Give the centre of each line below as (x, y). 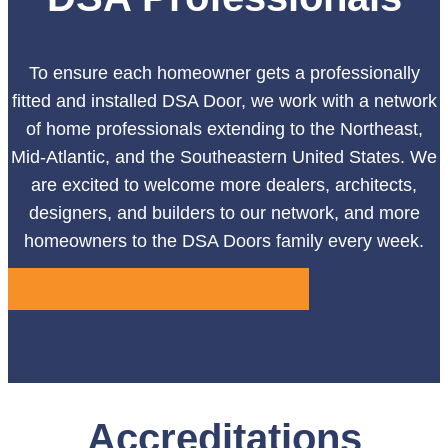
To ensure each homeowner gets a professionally (224, 72)
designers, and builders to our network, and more (224, 212)
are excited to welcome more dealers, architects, (224, 184)
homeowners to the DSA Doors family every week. (224, 240)
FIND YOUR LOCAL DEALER (158, 288)
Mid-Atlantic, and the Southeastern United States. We (224, 156)
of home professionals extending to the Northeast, (224, 128)
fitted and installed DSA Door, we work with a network (224, 100)
